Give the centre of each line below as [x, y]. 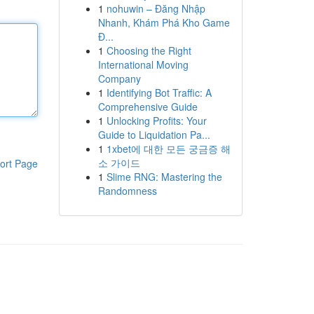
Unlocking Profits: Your [156, 121]
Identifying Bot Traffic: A [159, 93]
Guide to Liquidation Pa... [154, 135]
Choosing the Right [149, 50]
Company [119, 78]
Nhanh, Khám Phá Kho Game [164, 22]
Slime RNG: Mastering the [164, 177]
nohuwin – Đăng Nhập [156, 8]
